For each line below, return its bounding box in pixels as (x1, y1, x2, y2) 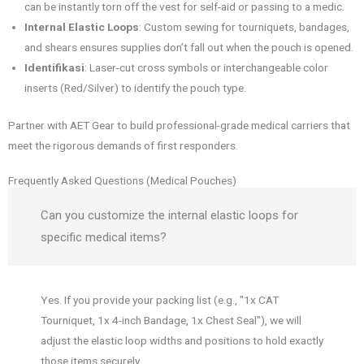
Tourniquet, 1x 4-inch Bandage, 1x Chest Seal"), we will (41, 313, 301, 327)
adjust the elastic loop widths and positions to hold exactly (41, 333, 323, 347)
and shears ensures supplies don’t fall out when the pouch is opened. (24, 41, 353, 54)
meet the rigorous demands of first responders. (8, 138, 238, 152)
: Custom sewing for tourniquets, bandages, (139, 20, 349, 34)
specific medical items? (41, 229, 167, 245)
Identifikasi (24, 61, 84, 75)
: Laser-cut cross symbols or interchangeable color (84, 61, 328, 75)
